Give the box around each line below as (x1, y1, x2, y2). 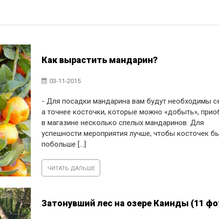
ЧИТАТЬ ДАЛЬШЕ (47, 165, 95, 172)
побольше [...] (42, 140, 87, 149)
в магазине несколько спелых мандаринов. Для (42, 118, 204, 127)
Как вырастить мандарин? (42, 55, 158, 65)
